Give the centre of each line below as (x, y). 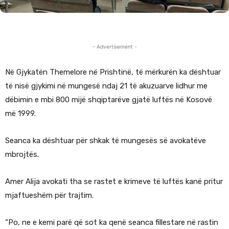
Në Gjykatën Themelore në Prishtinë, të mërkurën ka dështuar (113, 72)
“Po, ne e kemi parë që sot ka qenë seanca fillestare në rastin (112, 223)
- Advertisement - (114, 47)
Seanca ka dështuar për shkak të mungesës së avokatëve (106, 141)
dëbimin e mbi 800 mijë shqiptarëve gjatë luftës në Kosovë (109, 100)
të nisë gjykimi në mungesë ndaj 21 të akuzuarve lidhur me (106, 86)
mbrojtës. (22, 155)
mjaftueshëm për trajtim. (49, 196)
